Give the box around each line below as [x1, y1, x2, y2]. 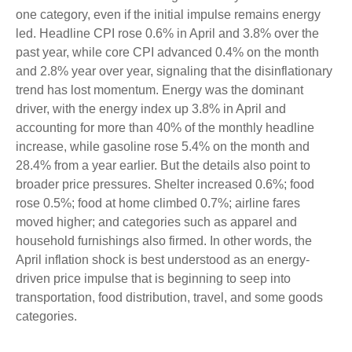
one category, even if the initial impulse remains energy [16, 8, 321, 22]
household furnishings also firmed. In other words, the [16, 234, 312, 248]
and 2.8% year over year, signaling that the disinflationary [16, 64, 332, 79]
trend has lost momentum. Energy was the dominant [16, 83, 303, 97]
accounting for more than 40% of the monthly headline [16, 121, 314, 135]
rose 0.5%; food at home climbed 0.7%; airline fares [16, 196, 300, 211]
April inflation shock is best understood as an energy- [16, 253, 310, 267]
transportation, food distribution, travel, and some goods [16, 291, 323, 305]
